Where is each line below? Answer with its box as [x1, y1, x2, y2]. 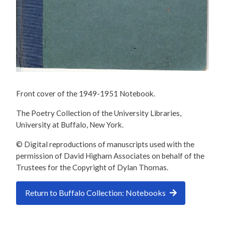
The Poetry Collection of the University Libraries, [16, 108, 181, 118]
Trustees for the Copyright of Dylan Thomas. [16, 162, 168, 172]
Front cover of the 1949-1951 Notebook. [16, 88, 155, 98]
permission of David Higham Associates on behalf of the [16, 151, 204, 160]
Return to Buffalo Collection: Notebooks [25, 188, 166, 198]
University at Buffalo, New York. [16, 120, 124, 129]
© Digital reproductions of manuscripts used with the [16, 139, 194, 149]
